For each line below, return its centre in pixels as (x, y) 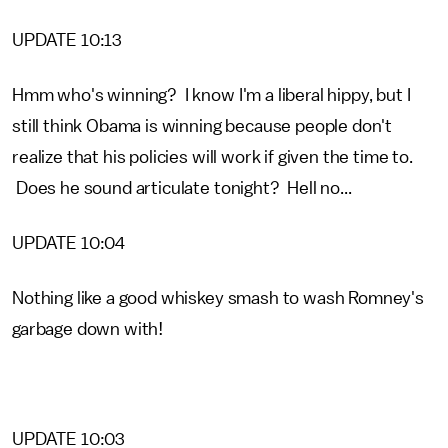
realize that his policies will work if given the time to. (212, 157)
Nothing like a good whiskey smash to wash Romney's (218, 298)
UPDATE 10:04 (69, 243)
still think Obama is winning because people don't (202, 126)
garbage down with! (88, 329)
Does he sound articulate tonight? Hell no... (182, 188)
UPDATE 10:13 (67, 40)
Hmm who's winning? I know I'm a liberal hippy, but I (211, 95)
